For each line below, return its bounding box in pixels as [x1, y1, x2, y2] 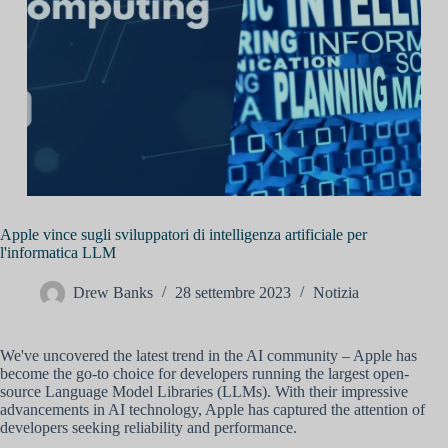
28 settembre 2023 [175, 284, 291, 302]
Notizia [313, 284, 359, 302]
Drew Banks [73, 284, 153, 302]
